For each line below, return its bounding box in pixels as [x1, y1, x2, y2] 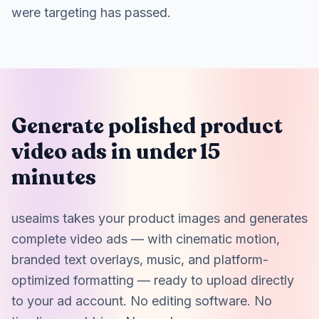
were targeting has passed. [11, 5, 171, 20]
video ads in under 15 [11, 137, 220, 167]
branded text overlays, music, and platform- [11, 252, 268, 267]
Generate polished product [11, 112, 283, 141]
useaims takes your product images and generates [11, 211, 308, 226]
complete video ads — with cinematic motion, [11, 231, 280, 246]
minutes [11, 163, 96, 192]
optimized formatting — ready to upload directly [11, 273, 294, 288]
